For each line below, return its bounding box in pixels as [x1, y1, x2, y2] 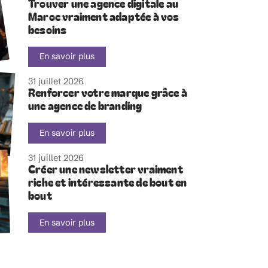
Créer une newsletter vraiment [28, 161, 183, 176]
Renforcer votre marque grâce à [28, 85, 187, 100]
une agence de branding [28, 98, 142, 114]
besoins [28, 22, 67, 37]
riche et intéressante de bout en [28, 174, 187, 190]
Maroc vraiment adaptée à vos [28, 8, 179, 24]
